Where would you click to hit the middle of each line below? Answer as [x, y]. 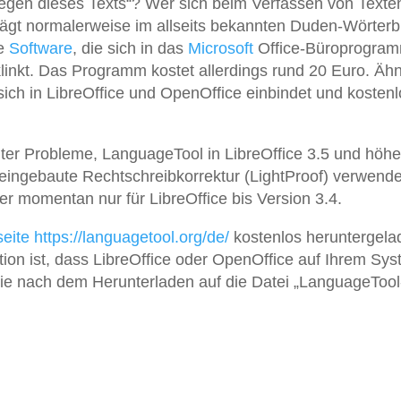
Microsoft [221, 49]
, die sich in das [130, 49]
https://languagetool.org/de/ [132, 238]
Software [41, 49]
